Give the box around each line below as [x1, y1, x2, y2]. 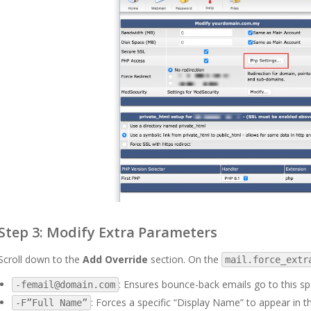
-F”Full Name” [15, 297, 87, 309]
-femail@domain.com [15, 279, 115, 291]
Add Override [83, 253, 148, 267]
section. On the [148, 253, 221, 267]
